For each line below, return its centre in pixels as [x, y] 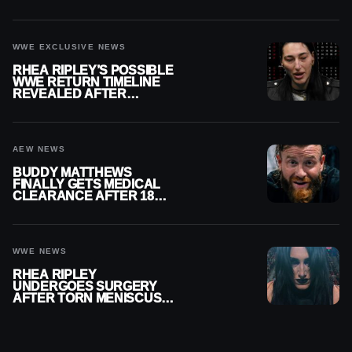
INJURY [35, 310]
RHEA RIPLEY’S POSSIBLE [93, 70]
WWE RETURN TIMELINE [86, 82]
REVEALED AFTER [70, 93]
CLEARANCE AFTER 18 [83, 196]
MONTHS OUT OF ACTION [89, 207]
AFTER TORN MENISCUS [87, 298]
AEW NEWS [39, 148]
